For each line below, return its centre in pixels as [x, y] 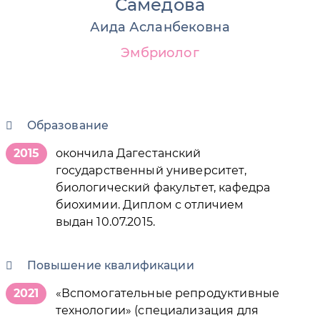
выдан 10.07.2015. [105, 221]
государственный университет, [151, 170]
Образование [68, 125]
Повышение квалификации [110, 265]
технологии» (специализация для [157, 310]
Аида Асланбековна [160, 27]
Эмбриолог [160, 52]
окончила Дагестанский [128, 153]
